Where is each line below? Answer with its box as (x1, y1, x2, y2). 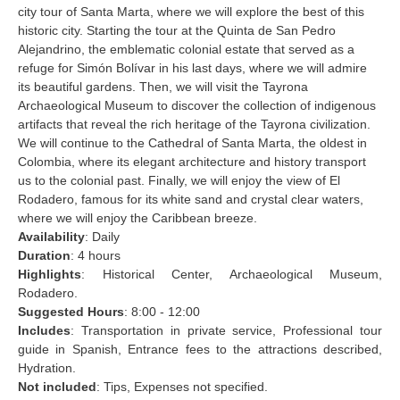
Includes (18, 323, 71, 338)
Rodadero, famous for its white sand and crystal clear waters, (18, 192, 363, 207)
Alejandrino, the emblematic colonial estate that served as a (18, 42, 354, 57)
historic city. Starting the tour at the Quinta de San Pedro (18, 23, 336, 38)
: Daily (85, 229, 120, 245)
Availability (18, 229, 85, 245)
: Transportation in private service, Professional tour (71, 323, 382, 338)
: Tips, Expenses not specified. (96, 379, 268, 395)
